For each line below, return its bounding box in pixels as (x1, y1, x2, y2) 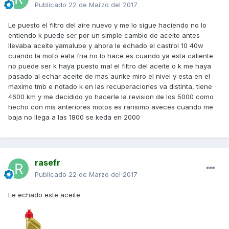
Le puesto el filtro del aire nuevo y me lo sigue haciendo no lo (8, 21, 207, 30)
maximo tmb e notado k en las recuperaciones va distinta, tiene (8, 82, 212, 91)
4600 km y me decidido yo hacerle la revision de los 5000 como (8, 93, 214, 101)
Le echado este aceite (8, 191, 80, 199)
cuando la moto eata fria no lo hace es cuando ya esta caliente (8, 52, 213, 60)
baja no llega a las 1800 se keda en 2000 (8, 113, 140, 122)
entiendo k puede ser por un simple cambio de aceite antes (8, 31, 200, 40)
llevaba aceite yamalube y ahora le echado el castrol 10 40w (8, 41, 203, 50)
